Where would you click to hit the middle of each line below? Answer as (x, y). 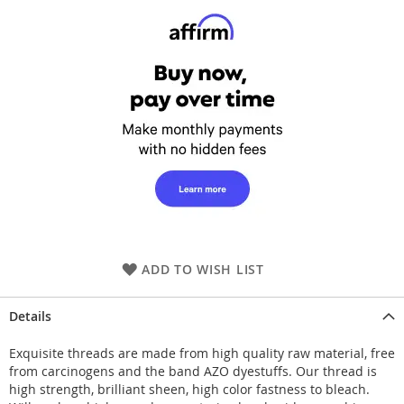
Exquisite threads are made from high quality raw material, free (202, 353)
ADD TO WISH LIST (203, 269)
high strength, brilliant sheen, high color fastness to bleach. (189, 389)
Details (30, 316)
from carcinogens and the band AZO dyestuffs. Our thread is (193, 371)
